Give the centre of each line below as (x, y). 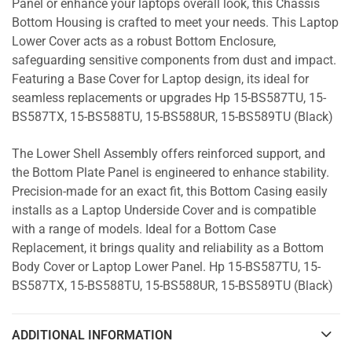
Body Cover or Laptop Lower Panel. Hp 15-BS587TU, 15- (166, 268)
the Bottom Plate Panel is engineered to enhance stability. (170, 173)
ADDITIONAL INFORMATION (92, 335)
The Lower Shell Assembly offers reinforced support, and (169, 154)
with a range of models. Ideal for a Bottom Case (144, 230)
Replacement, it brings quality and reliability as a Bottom (168, 249)
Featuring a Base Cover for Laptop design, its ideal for (160, 79)
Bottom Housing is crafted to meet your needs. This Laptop (175, 22)
